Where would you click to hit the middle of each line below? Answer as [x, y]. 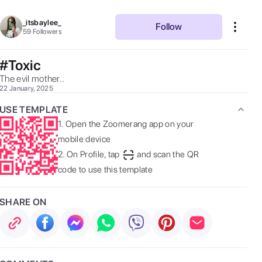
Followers [47, 32]
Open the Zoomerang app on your [130, 124]
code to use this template [106, 170]
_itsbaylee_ [42, 23]
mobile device [85, 139]
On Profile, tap [93, 154]
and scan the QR [168, 154]
